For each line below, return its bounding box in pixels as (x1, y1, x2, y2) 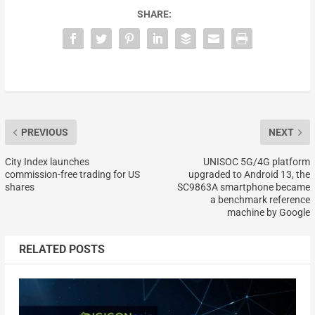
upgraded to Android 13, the (188, 169, 311, 181)
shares (4, 181, 34, 193)
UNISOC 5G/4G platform (203, 156, 311, 168)
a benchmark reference (210, 194, 311, 206)
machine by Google (227, 207, 311, 219)
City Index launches (4, 156, 89, 168)
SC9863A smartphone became (177, 181, 311, 193)
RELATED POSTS (18, 243, 105, 257)
